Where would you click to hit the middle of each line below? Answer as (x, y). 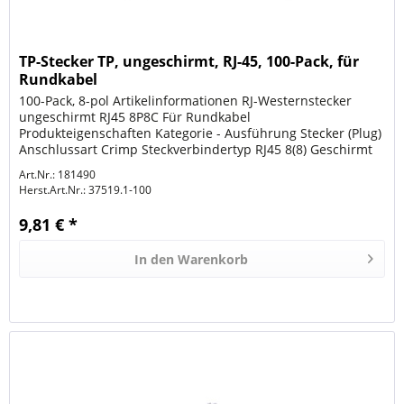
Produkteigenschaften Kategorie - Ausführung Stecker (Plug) (201, 133)
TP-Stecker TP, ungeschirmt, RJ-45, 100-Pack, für (189, 61)
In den (155, 259)
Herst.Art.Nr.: (53, 189)
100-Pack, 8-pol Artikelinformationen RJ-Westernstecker (186, 100)
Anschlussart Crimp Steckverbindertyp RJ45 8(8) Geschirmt (196, 149)
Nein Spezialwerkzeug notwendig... (125, 165)
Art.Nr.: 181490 (58, 174)
